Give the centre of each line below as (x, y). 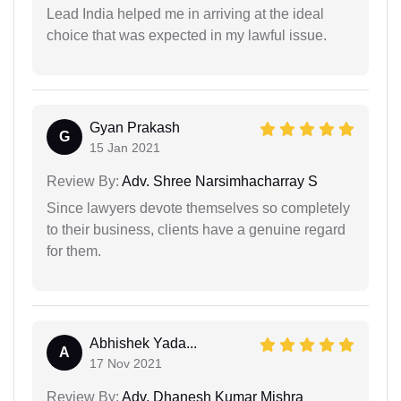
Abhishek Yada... (143, 344)
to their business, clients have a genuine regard (196, 230)
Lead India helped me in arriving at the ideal (185, 14)
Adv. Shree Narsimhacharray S (218, 182)
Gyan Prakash (135, 128)
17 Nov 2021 (126, 364)
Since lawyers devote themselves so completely (198, 209)
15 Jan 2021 (125, 148)
